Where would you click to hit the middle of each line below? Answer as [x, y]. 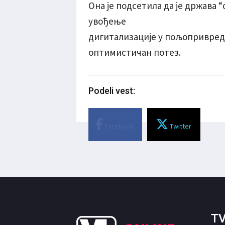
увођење [107, 21]
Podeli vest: [112, 90]
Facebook [119, 126]
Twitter [180, 126]
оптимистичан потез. [135, 52]
